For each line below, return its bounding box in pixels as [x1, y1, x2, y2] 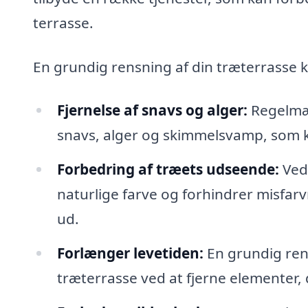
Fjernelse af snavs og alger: [56, 100, 247, 120]
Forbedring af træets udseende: [56, 159, 279, 179]
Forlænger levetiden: [56, 243, 203, 263]
